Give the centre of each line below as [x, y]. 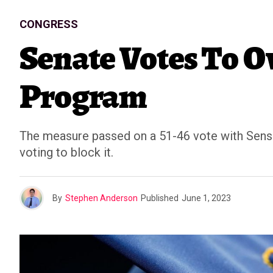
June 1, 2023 [206, 198]
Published [160, 198]
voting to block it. [66, 152]
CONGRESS [49, 24]
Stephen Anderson [101, 198]
